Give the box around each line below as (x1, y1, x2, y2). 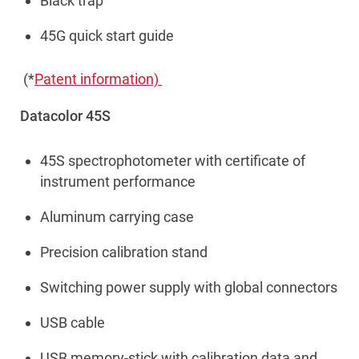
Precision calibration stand (40, 244, 208, 260)
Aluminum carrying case (40, 208, 194, 225)
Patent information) (34, 71, 162, 87)
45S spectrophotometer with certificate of (40, 152, 305, 169)
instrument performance (40, 173, 196, 190)
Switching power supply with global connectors (40, 279, 337, 296)
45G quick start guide (40, 27, 174, 44)
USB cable (40, 314, 105, 331)
